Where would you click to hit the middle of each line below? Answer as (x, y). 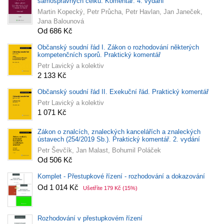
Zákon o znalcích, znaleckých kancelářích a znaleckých (119, 131)
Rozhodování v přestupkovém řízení (90, 218)
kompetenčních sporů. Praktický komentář (99, 55)
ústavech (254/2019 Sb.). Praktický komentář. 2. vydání (119, 139)
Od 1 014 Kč (59, 187)
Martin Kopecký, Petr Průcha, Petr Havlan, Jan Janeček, (120, 12)
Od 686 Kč (55, 31)
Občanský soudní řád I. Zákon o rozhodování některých (118, 47)
